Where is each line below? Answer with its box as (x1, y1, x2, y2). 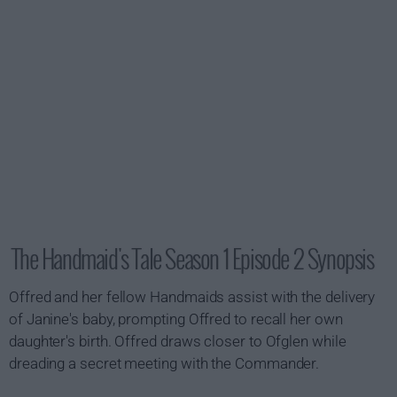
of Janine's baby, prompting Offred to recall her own (9, 310, 343, 328)
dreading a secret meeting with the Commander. (9, 354, 320, 372)
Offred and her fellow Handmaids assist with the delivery (9, 288, 376, 306)
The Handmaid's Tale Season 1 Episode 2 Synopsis (12, 240, 374, 276)
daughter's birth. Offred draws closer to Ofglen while (9, 332, 346, 350)
